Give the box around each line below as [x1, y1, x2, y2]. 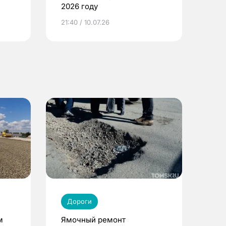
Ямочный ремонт [61, 214, 126, 224]
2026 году [61, 1, 98, 11]
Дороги [67, 197, 92, 205]
